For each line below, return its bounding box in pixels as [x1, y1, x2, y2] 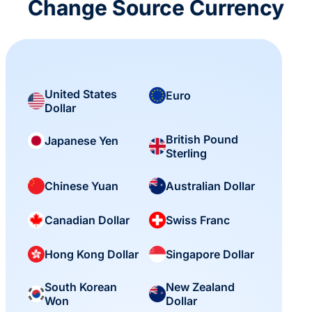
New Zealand [166, 280, 235, 295]
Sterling [166, 146, 208, 161]
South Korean [45, 280, 117, 295]
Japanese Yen [45, 134, 118, 148]
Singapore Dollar [166, 247, 255, 262]
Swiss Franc [166, 213, 231, 228]
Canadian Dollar [45, 213, 130, 228]
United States [45, 87, 117, 102]
